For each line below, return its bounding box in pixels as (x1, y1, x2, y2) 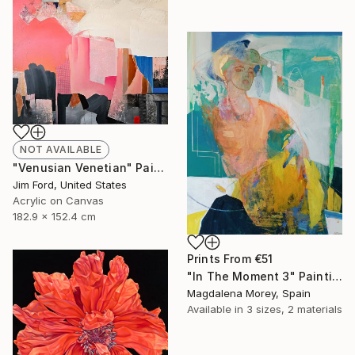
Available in (187, 302, 246, 315)
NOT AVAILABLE (20, 143, 102, 155)
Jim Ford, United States (13, 177, 127, 191)
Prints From (187, 251, 254, 265)
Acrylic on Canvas (13, 193, 104, 207)
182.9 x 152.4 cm (13, 209, 96, 223)
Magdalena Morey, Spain (187, 286, 311, 300)
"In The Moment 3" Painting (331, 269, 342, 283)
